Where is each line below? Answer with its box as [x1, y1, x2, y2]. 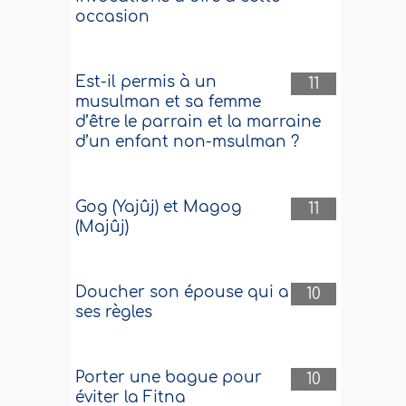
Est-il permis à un [75, 73, 217, 91]
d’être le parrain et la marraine [75, 113, 322, 130]
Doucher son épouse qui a [75, 284, 290, 301]
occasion [75, 8, 150, 25]
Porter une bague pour [75, 369, 263, 386]
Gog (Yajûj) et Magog [75, 198, 243, 216]
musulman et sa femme [75, 93, 262, 111]
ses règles [75, 304, 153, 321]
